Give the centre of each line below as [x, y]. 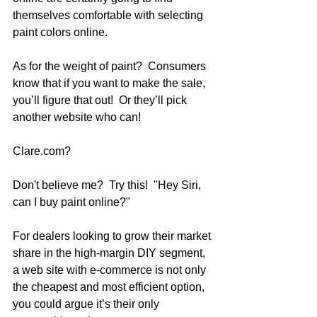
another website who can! [77, 117]
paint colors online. [63, 32]
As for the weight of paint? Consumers [111, 66]
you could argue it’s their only [87, 304]
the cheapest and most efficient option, [110, 287]
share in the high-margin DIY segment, [110, 253]
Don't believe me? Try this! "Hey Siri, [108, 185]
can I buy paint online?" [71, 202]
